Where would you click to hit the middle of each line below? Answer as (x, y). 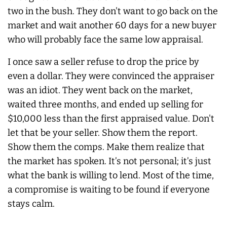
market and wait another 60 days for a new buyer (112, 25)
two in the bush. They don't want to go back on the (113, 11)
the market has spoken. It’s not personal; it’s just (109, 161)
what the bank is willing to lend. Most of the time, (111, 175)
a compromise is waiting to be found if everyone (109, 189)
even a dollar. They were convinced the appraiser (111, 76)
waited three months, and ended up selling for (105, 104)
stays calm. (31, 203)
